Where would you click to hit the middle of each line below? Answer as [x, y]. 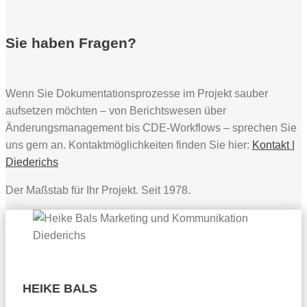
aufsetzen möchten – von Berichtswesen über [116, 111]
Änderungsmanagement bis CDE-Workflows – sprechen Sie [151, 128]
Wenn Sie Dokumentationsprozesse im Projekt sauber [137, 94]
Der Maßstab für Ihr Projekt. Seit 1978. [98, 191]
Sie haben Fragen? [71, 43]
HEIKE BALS [60, 289]
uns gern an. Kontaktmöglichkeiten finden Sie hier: [129, 145]
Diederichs [32, 162]
